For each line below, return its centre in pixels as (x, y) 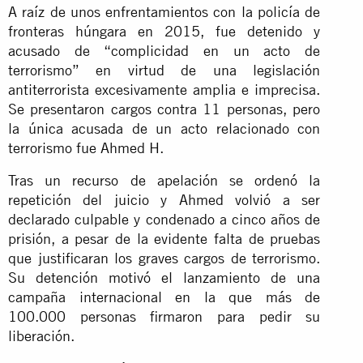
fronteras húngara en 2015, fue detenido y (164, 31)
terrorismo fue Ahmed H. (86, 147)
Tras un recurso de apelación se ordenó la (164, 180)
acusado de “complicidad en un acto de (164, 50)
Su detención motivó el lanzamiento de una (164, 277)
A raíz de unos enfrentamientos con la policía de (164, 11)
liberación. (41, 335)
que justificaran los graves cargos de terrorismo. (164, 258)
